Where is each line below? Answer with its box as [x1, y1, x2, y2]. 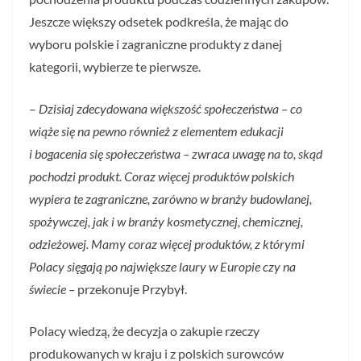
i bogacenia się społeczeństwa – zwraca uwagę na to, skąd [29, 146, 322, 161]
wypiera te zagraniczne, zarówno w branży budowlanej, [29, 191, 312, 206]
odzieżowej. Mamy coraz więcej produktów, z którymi [29, 236, 305, 251]
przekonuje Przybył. [75, 281, 187, 297]
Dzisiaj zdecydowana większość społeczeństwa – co [36, 101, 302, 116]
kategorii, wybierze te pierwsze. [29, 59, 201, 74]
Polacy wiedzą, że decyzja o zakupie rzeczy [29, 323, 259, 338]
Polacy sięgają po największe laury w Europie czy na [29, 259, 296, 274]
